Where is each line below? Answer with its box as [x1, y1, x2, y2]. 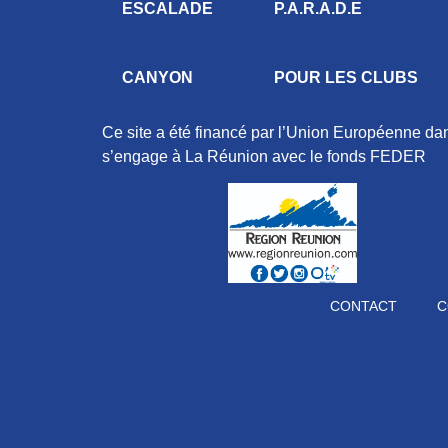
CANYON [122, 69, 193, 87]
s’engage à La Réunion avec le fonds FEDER [102, 148, 426, 166]
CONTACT [329, 298, 397, 315]
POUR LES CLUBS [274, 69, 418, 87]
